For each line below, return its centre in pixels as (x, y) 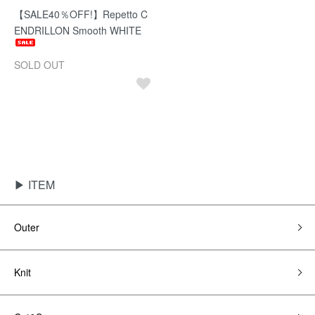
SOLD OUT (39, 65)
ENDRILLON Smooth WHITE (78, 30)
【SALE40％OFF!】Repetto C (81, 14)
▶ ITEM (34, 185)
